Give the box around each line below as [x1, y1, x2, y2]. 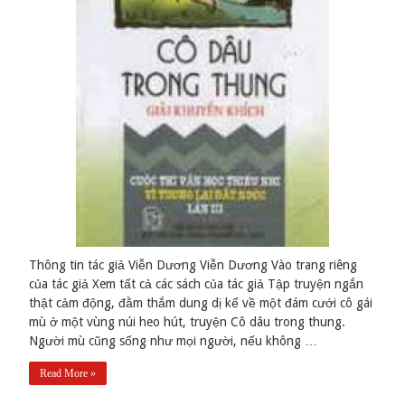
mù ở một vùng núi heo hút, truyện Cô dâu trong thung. [29, 315, 346, 330]
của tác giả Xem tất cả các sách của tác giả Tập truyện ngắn [29, 277, 364, 292]
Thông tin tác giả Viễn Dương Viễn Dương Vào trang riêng [29, 258, 358, 273]
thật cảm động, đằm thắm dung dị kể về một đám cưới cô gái [29, 296, 373, 311]
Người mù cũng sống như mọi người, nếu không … [29, 334, 318, 349]
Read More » [40, 367, 97, 381]
